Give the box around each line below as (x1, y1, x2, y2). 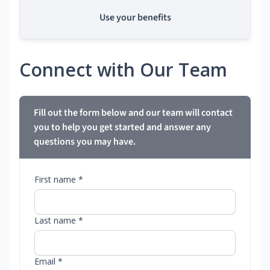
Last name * (34, 215, 83, 227)
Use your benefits (99, 11, 171, 25)
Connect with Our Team (19, 57, 227, 83)
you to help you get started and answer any (34, 121, 211, 134)
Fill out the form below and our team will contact (34, 106, 233, 120)
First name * (34, 174, 83, 186)
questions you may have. (34, 135, 136, 149)
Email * (34, 256, 63, 268)
